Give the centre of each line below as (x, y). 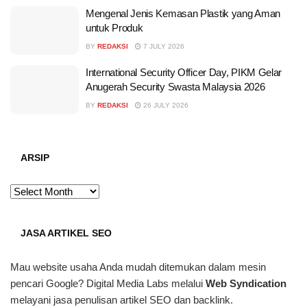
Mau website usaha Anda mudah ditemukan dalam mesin (138, 267)
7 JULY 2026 (163, 46)
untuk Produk (114, 27)
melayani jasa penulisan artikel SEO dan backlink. (122, 299)
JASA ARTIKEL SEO (66, 233)
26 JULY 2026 (165, 106)
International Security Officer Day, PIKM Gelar (184, 73)
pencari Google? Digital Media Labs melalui (108, 283)
